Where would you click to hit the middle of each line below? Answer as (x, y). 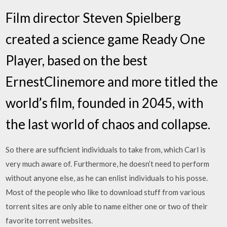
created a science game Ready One (106, 39)
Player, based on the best (77, 60)
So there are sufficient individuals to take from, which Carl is (106, 149)
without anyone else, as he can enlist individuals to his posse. (107, 178)
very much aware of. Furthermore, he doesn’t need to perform (108, 163)
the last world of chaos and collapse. (108, 124)
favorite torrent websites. (49, 220)
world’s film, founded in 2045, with (105, 103)
